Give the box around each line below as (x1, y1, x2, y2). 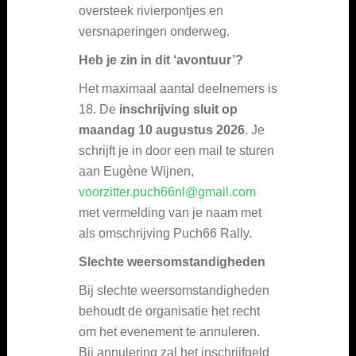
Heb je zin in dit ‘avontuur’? (79, 52, 243, 67)
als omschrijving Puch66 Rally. (79, 226, 252, 240)
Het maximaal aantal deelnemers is (79, 81, 277, 95)
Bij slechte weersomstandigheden (79, 283, 269, 297)
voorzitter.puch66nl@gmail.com (79, 184, 256, 199)
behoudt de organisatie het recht (79, 304, 260, 318)
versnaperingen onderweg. (79, 24, 230, 38)
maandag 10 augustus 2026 (79, 122, 245, 137)
